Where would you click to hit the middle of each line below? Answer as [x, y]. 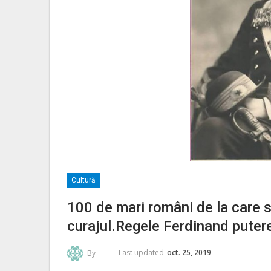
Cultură [83, 181]
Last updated [142, 253]
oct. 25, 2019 [189, 253]
